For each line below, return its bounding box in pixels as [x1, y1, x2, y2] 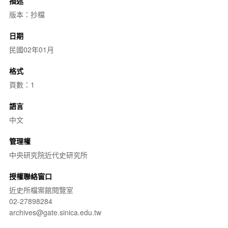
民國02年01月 [9, 44, 54, 54]
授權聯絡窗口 [9, 171, 52, 181]
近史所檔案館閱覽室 [9, 185, 73, 195]
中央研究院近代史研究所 [9, 150, 88, 160]
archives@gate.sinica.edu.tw [9, 207, 101, 217]
